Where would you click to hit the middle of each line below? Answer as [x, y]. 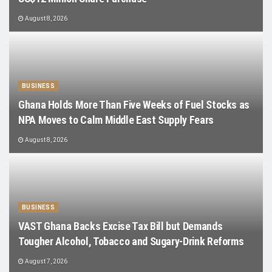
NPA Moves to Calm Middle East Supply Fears [116, 120]
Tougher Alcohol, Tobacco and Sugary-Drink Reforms [131, 241]
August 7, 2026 [46, 261]
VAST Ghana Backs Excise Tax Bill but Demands [121, 226]
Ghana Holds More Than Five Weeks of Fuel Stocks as [134, 105]
